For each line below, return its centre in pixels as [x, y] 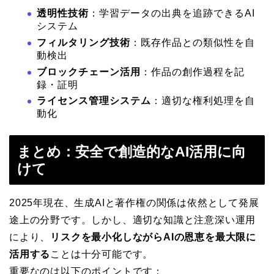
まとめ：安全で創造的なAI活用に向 [131, 152]
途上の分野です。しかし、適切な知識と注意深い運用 [133, 220]
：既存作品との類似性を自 [193, 42]
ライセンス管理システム [94, 101]
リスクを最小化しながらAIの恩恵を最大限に [154, 237]
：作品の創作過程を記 [193, 72]
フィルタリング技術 [83, 42]
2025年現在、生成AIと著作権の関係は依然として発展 [134, 203]
